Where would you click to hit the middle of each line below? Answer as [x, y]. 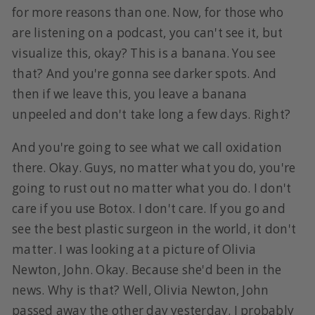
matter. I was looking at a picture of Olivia [134, 249]
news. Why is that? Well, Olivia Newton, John [141, 290]
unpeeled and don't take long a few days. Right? [153, 115]
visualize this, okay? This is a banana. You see [144, 53]
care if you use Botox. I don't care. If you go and [149, 208]
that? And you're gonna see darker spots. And [144, 74]
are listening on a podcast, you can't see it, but [148, 33]
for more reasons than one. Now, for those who [148, 13]
